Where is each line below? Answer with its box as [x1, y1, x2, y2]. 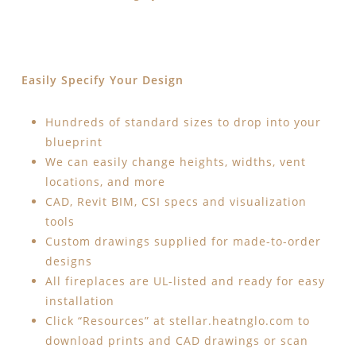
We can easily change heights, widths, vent [44, 154, 306, 170]
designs [44, 253, 92, 269]
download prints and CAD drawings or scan [44, 333, 308, 349]
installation [44, 293, 114, 309]
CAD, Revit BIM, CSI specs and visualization [44, 194, 307, 210]
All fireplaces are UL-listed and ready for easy [44, 273, 325, 289]
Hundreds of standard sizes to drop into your [44, 114, 321, 130]
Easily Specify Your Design [21, 72, 184, 88]
